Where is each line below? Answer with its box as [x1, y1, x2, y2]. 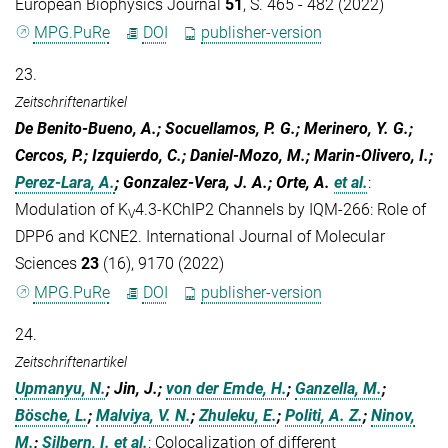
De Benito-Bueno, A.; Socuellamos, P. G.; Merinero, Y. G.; [15, 119, 413, 139]
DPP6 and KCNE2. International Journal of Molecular [15, 227, 385, 247]
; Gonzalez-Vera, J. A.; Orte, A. [115, 173, 330, 193]
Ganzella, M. [295, 378, 382, 398]
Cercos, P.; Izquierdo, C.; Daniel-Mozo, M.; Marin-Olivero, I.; [15, 146, 433, 166]
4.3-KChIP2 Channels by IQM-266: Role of [135, 200, 426, 220]
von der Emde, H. [166, 378, 287, 398]
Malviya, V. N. [96, 405, 191, 425]
